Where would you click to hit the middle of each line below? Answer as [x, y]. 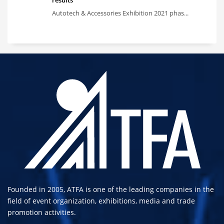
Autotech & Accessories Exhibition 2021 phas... [120, 13]
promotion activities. [42, 212]
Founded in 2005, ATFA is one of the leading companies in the [111, 189]
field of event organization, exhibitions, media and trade [101, 201]
